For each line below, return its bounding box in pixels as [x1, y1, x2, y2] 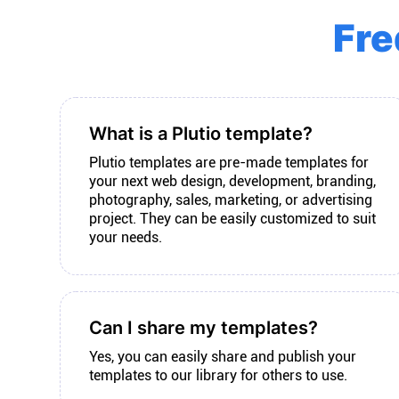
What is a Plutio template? [89, 123, 313, 144]
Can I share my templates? [89, 317, 318, 338]
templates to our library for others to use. [89, 367, 347, 384]
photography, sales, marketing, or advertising [89, 191, 372, 208]
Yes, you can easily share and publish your [89, 348, 356, 365]
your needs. [89, 229, 162, 246]
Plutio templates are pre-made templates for [89, 154, 369, 171]
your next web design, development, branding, [89, 173, 376, 190]
